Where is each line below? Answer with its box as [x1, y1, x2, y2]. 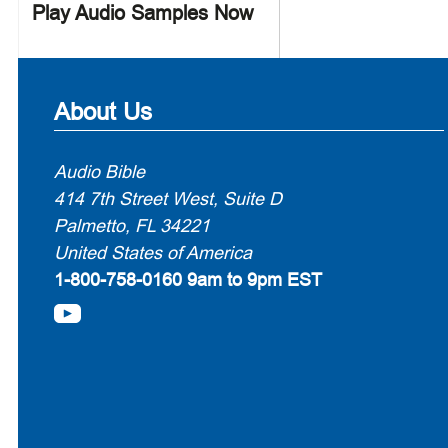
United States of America [54, 240, 252, 265]
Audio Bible [54, 159, 145, 184]
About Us [54, 95, 152, 128]
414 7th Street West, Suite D [54, 186, 282, 211]
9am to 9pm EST [182, 267, 322, 292]
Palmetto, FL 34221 [54, 213, 210, 238]
